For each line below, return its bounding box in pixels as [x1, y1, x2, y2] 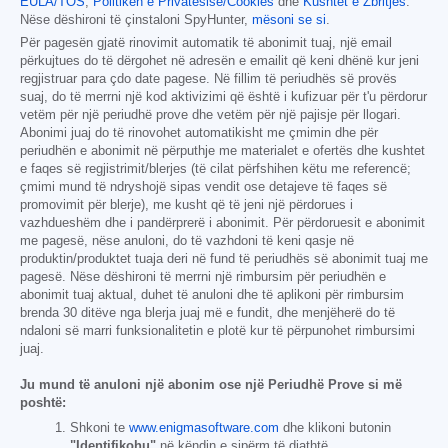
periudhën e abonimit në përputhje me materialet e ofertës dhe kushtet [20, 144, 425, 159]
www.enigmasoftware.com [129, 420, 279, 435]
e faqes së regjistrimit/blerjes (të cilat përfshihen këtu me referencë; [20, 162, 411, 177]
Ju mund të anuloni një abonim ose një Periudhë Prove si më [20, 378, 402, 393]
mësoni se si [252, 13, 326, 28]
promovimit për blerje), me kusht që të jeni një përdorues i [20, 198, 353, 213]
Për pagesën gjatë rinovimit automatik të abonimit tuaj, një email [20, 36, 392, 51]
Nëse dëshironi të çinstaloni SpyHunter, [20, 13, 252, 28]
